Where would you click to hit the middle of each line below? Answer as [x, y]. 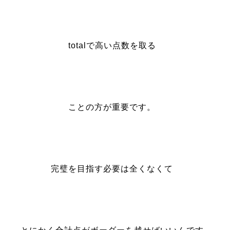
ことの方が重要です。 [112, 107]
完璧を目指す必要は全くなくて [112, 169]
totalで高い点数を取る [112, 45]
